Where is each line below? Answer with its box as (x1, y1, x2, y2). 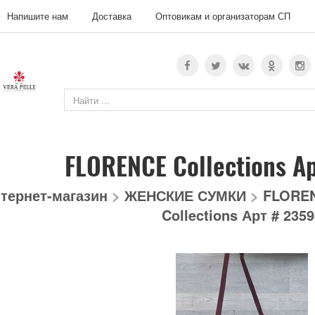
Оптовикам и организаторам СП (155, 9, 290, 22)
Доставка (92, 9, 131, 22)
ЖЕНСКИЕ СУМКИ (124, 185, 250, 206)
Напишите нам (7, 9, 68, 22)
